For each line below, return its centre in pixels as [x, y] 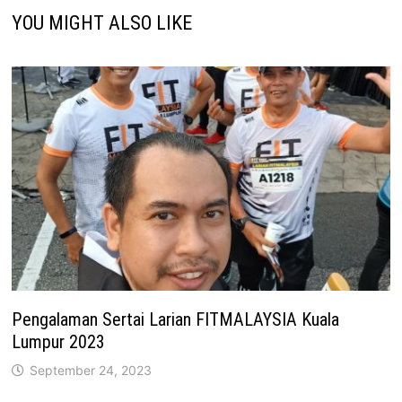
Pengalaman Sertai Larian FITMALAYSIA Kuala [176, 320]
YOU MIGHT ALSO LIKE [102, 22]
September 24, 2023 [91, 371]
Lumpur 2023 [59, 342]
